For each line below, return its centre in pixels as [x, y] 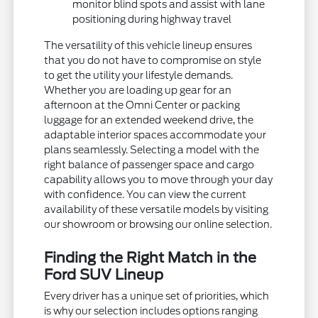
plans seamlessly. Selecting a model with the [152, 149]
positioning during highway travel [152, 19]
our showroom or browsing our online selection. [158, 224]
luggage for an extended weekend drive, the [149, 120]
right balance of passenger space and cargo [149, 164]
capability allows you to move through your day [159, 179]
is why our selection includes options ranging [151, 311]
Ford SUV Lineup [104, 274]
